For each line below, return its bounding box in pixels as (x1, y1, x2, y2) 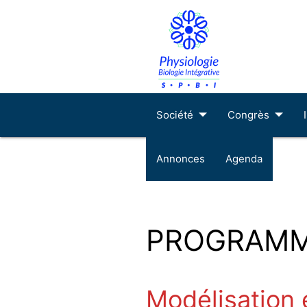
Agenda (225, 151, 262, 165)
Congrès (227, 108, 269, 121)
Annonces (156, 151, 205, 165)
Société (156, 108, 193, 121)
